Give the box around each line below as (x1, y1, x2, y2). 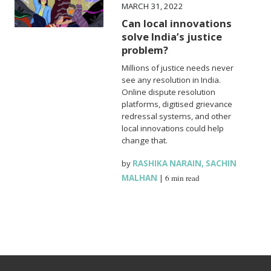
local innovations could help (122, 122, 224, 134)
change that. (122, 134, 168, 146)
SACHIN (206, 157, 237, 169)
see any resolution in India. (122, 74, 221, 85)
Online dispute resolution (122, 86, 216, 97)
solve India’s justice (122, 29, 223, 44)
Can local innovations (122, 16, 232, 30)
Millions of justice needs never (122, 62, 234, 73)
